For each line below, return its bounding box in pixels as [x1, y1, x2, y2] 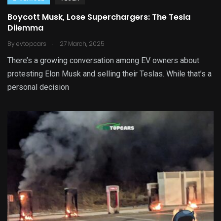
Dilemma [7, 22, 43, 34]
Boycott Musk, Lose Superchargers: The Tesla [7, 11, 190, 23]
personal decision [7, 82, 69, 92]
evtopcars [16, 39, 46, 48]
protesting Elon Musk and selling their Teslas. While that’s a [7, 69, 212, 79]
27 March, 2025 [58, 39, 105, 48]
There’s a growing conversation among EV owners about [7, 56, 199, 66]
